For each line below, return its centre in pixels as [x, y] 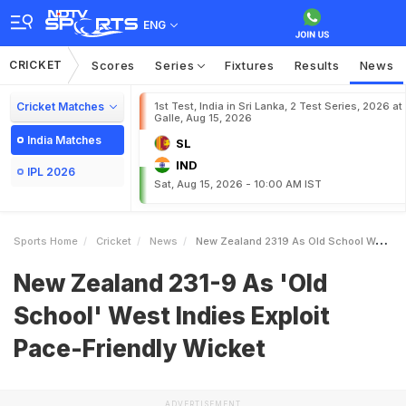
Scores [113, 65]
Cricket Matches [60, 106]
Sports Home [46, 241]
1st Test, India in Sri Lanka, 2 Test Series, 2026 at [278, 106]
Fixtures [250, 65]
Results [317, 65]
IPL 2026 [51, 172]
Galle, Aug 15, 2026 [203, 118]
